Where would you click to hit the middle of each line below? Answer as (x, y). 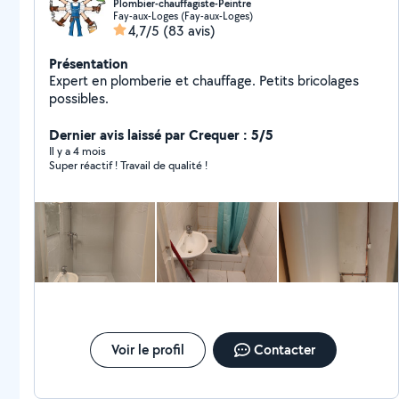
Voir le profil (147, 350)
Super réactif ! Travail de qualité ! (164, 165)
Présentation (89, 63)
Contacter (284, 350)
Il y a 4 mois (77, 151)
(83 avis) (189, 31)
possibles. (79, 98)
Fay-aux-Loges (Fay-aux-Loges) (183, 16)
